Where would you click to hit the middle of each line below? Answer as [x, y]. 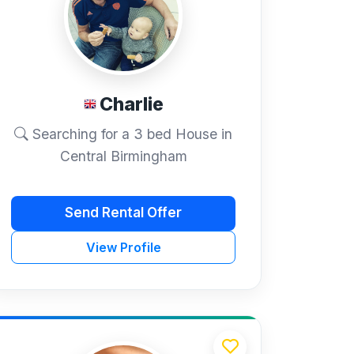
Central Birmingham [123, 156]
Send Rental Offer [123, 213]
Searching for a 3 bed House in [130, 134]
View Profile [123, 247]
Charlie [131, 104]
